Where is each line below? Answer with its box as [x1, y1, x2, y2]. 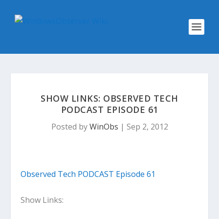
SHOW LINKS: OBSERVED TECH [41, 92, 178, 104]
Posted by [51, 121, 89, 132]
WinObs [89, 121, 118, 132]
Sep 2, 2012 [126, 121, 168, 132]
